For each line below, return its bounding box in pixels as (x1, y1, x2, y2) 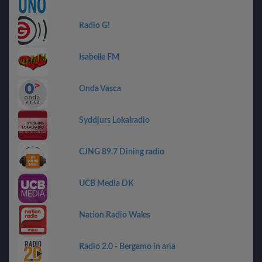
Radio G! (79, 21, 110, 30)
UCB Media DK (79, 179, 134, 188)
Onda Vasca (79, 84, 121, 93)
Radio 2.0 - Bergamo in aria (79, 242, 175, 251)
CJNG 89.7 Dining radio (79, 147, 164, 156)
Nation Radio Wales (79, 211, 150, 219)
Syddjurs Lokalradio (79, 116, 150, 125)
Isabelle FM (79, 53, 119, 61)
